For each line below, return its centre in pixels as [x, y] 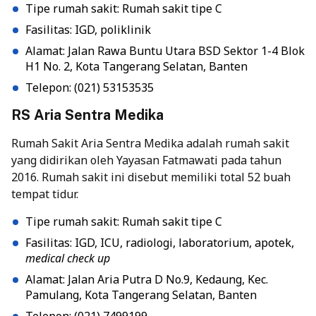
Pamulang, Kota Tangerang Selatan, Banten [141, 294]
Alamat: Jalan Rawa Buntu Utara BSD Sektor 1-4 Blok [165, 50]
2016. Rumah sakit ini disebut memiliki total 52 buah [151, 177]
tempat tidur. [45, 194]
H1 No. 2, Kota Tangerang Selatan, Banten [136, 66]
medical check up [68, 258]
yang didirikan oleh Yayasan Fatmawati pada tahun [146, 160]
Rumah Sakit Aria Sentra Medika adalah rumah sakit [150, 143]
